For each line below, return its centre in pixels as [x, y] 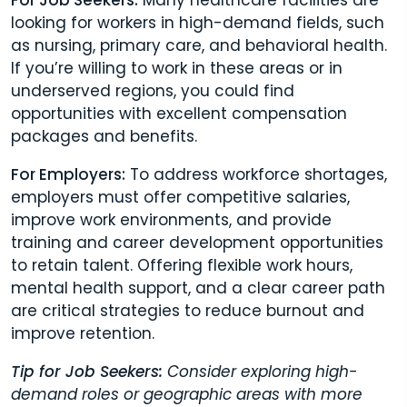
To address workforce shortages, [256, 174]
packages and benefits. [104, 136]
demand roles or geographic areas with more [187, 394]
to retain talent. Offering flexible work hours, [182, 265]
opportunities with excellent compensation [179, 113]
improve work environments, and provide [171, 219]
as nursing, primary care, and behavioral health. [199, 45]
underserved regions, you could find [153, 90]
